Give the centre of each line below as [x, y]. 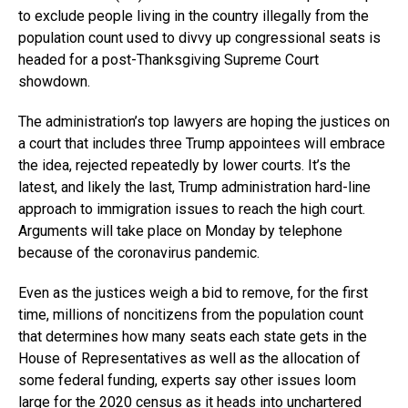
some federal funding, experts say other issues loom [187, 380]
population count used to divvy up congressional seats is [199, 37]
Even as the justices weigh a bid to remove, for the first [193, 292]
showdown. [54, 81]
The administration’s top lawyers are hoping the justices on [204, 121]
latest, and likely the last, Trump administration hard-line [194, 187]
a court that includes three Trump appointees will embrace [202, 143]
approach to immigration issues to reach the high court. [192, 209]
